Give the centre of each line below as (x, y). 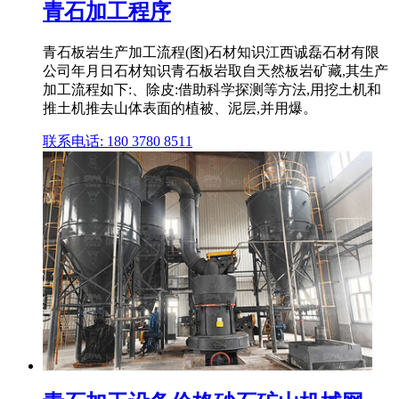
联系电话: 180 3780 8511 (118, 141)
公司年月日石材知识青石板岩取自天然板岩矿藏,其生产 (216, 70)
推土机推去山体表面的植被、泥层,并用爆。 (180, 108)
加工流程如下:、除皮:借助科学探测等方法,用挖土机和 (212, 89)
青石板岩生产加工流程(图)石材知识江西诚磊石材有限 (211, 52)
